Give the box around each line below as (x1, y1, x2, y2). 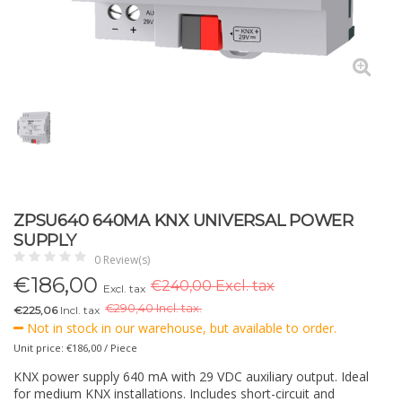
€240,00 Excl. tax (151, 277, 275, 294)
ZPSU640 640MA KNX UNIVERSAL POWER (13, 210, 354, 231)
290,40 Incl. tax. (114, 301, 202, 315)
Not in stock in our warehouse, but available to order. (23, 319, 336, 336)
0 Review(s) (94, 252, 150, 267)
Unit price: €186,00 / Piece (13, 341, 137, 354)
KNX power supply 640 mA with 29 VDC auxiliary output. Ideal (13, 368, 369, 385)
